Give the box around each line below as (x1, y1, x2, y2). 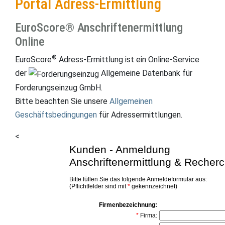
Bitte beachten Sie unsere (15, 96, 109, 106)
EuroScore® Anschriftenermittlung (15, 21, 183, 35)
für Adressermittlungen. (97, 109, 182, 120)
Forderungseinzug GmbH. (15, 82, 102, 92)
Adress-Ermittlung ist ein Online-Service (57, 55, 199, 65)
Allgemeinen (109, 96, 153, 106)
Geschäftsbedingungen (15, 109, 97, 120)
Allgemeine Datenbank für (99, 68, 192, 78)
